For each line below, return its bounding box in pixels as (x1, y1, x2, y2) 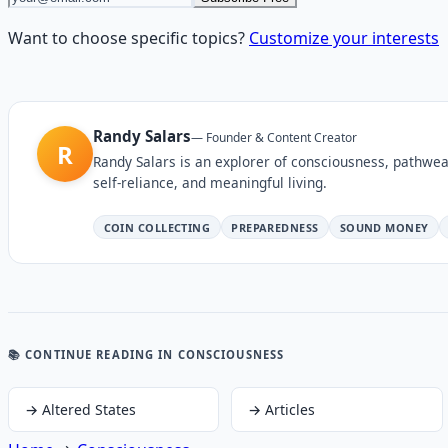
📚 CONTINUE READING (8, 346, 155, 362)
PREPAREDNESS (231, 219, 319, 235)
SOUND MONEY (339, 219, 429, 235)
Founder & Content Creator (206, 129, 357, 147)
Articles (265, 400, 316, 420)
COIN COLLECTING (103, 219, 211, 235)
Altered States (42, 400, 136, 420)
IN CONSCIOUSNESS (154, 346, 285, 362)
